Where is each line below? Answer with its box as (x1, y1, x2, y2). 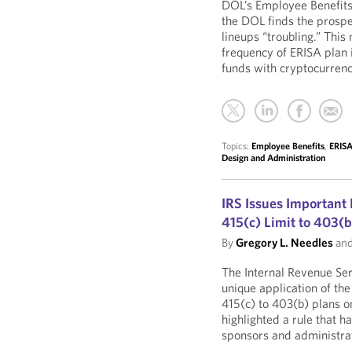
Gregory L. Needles (236, 235, 334, 250)
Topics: (222, 140, 252, 152)
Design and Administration (222, 152, 326, 163)
